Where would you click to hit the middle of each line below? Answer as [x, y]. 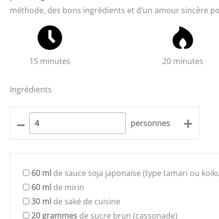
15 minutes [50, 61]
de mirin [68, 187]
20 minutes [183, 61]
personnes [151, 123]
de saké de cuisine [86, 202]
